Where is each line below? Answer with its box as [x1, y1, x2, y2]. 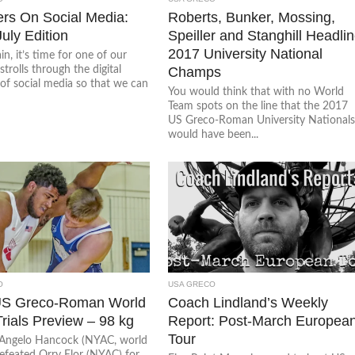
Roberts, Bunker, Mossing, [168, 9, 336, 25]
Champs [168, 63, 222, 80]
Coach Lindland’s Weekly [168, 294, 329, 311]
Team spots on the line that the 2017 [168, 100, 349, 112]
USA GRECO [168, 280, 216, 288]
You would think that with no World [168, 86, 345, 97]
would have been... [168, 128, 259, 140]
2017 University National [168, 45, 323, 62]
